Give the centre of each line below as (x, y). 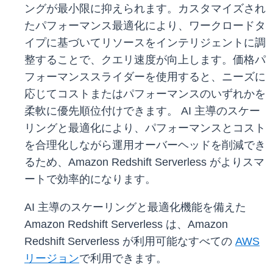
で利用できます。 (123, 259)
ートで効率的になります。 (92, 179)
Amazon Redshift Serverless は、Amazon (126, 225)
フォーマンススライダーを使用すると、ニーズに (145, 77)
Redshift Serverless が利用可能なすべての (130, 242)
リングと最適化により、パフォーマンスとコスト (145, 128)
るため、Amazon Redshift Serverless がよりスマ (144, 162)
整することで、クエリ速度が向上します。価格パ (145, 60)
